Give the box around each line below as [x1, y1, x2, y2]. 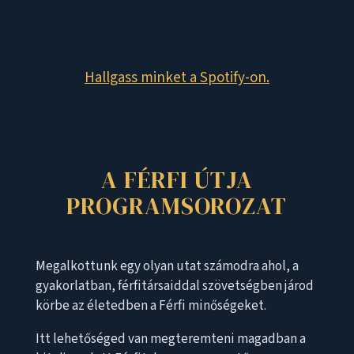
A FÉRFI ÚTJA [100, 163, 253, 196]
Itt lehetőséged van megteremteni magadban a [35, 329, 306, 348]
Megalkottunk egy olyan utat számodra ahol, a [35, 256, 299, 276]
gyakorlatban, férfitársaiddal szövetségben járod [35, 276, 314, 296]
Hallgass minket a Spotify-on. [84, 66, 269, 88]
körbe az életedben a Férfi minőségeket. [35, 296, 266, 315]
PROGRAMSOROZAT [66, 189, 288, 222]
